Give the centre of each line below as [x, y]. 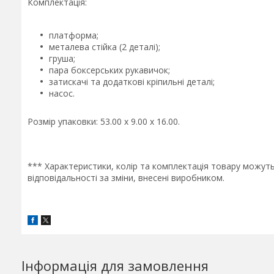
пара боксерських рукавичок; [109, 70]
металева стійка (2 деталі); [105, 47]
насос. [62, 93]
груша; [62, 58]
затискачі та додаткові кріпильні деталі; [132, 82]
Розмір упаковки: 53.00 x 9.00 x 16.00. [104, 121]
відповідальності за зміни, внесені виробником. [126, 178]
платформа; [74, 35]
